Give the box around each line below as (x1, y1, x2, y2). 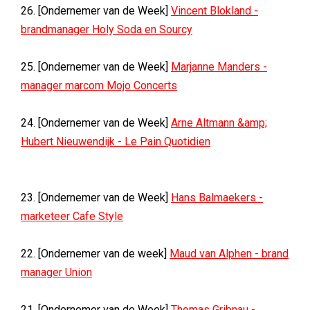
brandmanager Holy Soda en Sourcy (21, 23, 192, 36)
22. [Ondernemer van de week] (21, 247, 170, 260)
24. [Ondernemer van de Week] (21, 116, 171, 129)
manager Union (21, 266, 92, 279)
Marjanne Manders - (171, 60, 267, 73)
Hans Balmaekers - (171, 191, 263, 204)
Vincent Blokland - (171, 4, 258, 17)
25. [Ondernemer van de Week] (21, 60, 171, 73)
